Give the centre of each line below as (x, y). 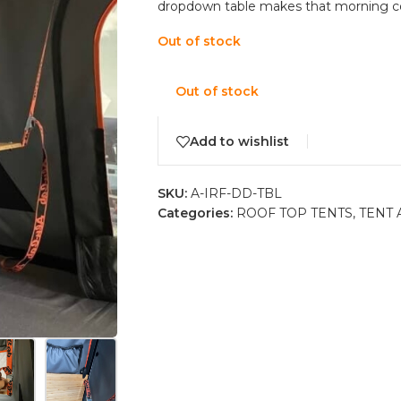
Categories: (195, 213)
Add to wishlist (239, 142)
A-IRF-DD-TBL (236, 193)
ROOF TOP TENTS (294, 213)
